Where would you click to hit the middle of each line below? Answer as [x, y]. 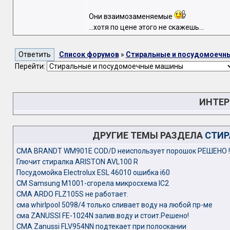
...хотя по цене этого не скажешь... [146, 27]
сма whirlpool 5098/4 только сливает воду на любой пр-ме [114, 205]
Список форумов [89, 54]
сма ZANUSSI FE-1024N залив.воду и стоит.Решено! [102, 216]
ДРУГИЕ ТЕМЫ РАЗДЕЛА [149, 135]
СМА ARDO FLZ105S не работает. [72, 194]
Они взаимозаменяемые [131, 17]
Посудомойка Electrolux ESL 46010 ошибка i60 [93, 172]
